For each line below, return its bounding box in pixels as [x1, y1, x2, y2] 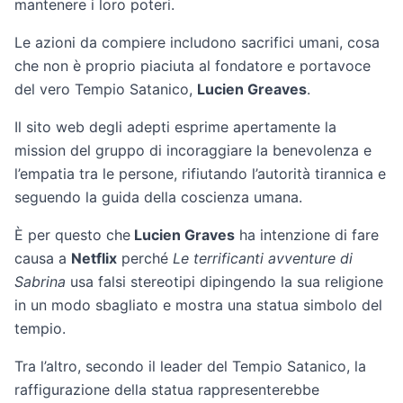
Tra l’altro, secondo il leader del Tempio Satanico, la [14, 357, 366, 375]
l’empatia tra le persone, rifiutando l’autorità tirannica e [14, 165, 386, 183]
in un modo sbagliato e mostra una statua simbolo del [14, 296, 382, 314]
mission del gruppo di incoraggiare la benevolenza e [14, 141, 372, 159]
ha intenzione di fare [235, 226, 379, 244]
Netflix [71, 249, 117, 267]
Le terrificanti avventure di [173, 249, 353, 267]
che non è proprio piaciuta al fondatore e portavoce [14, 57, 371, 75]
